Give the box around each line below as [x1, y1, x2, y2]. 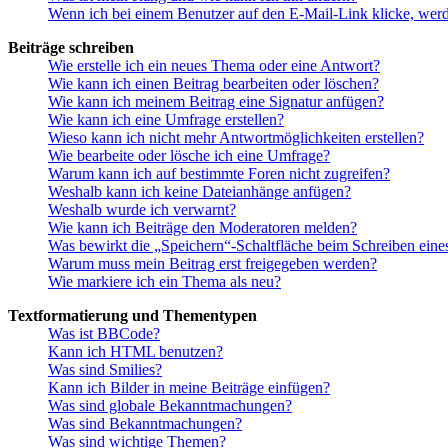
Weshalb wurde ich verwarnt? [48, 200, 236, 218]
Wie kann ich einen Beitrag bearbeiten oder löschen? [48, 74, 379, 92]
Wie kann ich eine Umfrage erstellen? [48, 110, 284, 128]
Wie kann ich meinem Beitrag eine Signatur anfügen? [48, 92, 384, 110]
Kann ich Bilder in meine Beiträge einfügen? [48, 378, 330, 396]
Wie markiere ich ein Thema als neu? [48, 272, 281, 290]
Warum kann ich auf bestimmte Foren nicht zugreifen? [48, 164, 390, 182]
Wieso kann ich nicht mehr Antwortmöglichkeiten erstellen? [48, 128, 424, 146]
